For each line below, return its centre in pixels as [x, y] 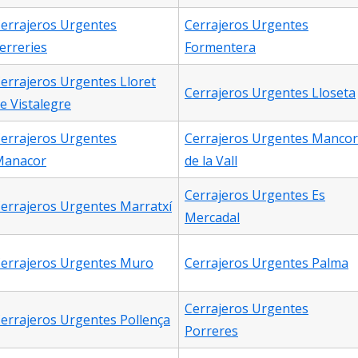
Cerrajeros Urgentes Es [255, 195]
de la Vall [211, 161]
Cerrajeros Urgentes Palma [267, 263]
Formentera [220, 47]
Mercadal [212, 217]
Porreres [211, 331]
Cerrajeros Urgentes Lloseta [270, 93]
